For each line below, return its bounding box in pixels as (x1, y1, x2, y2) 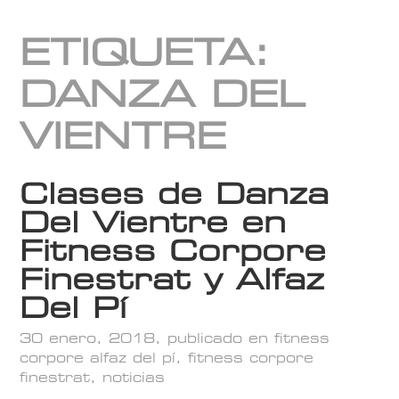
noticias (102, 370, 166, 385)
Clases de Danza (20, 176, 330, 212)
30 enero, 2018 (20, 330, 156, 346)
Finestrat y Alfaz (20, 262, 325, 297)
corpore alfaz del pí (20, 350, 176, 365)
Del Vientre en (20, 205, 287, 240)
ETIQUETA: (20, 30, 271, 73)
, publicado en (155, 330, 275, 346)
